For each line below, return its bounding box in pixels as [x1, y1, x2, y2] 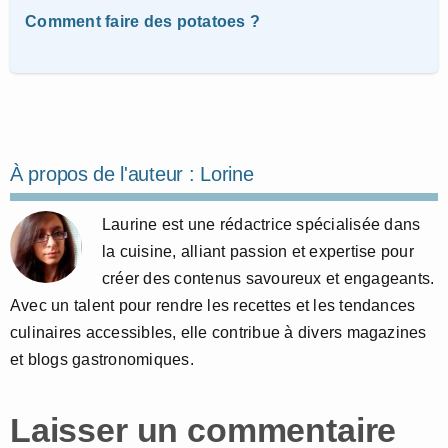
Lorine [200, 162, 254, 185]
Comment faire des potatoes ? [25, 12, 260, 30]
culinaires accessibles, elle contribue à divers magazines [10, 323, 427, 341]
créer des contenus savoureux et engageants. [102, 269, 435, 287]
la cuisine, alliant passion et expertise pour [102, 242, 414, 260]
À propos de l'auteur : [10, 162, 201, 185]
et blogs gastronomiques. [10, 350, 194, 368]
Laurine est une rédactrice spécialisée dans [102, 215, 421, 233]
